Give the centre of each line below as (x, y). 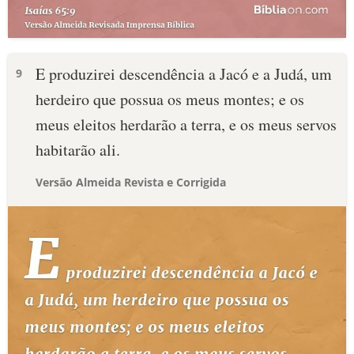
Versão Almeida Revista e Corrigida (131, 182)
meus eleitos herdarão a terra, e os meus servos (186, 124)
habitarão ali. (78, 150)
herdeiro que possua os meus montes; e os (170, 99)
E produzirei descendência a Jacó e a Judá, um (184, 74)
